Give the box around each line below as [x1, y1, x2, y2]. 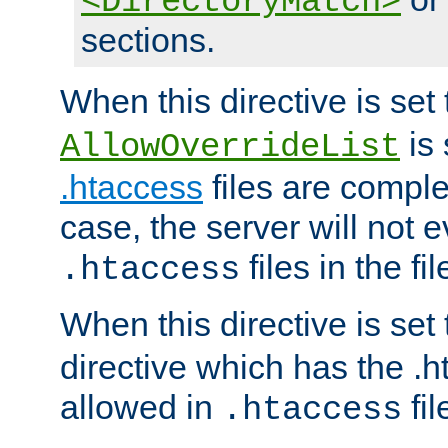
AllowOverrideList [60, 128, 400, 167]
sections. [81, 21, 215, 60]
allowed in [60, 388, 222, 427]
